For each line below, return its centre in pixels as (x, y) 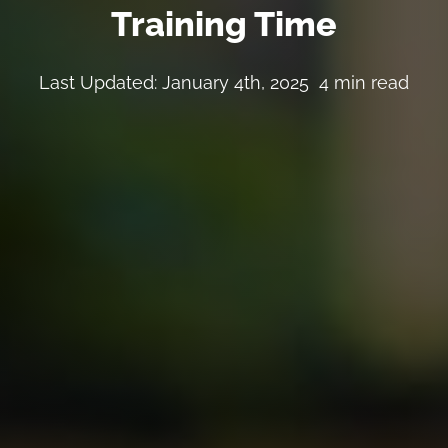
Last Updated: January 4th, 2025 (174, 82)
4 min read (364, 82)
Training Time (224, 24)
